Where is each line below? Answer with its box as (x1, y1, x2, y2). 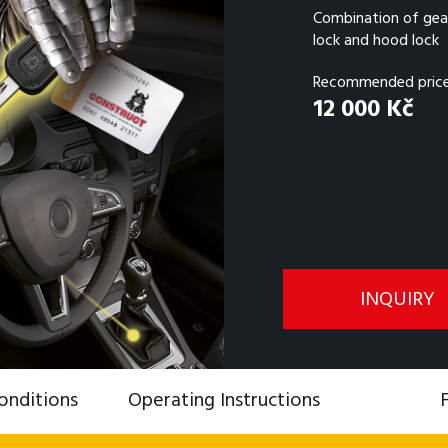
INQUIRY (359, 284, 440, 316)
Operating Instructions (128, 385, 320, 417)
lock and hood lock (312, 28, 439, 54)
